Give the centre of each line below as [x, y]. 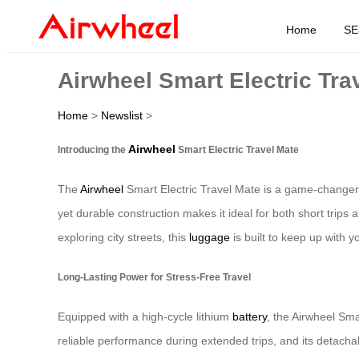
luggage [210, 238]
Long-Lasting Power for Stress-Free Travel [154, 276]
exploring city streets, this [123, 238]
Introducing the [93, 149]
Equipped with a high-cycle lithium [145, 317]
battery [250, 317]
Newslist [122, 115]
